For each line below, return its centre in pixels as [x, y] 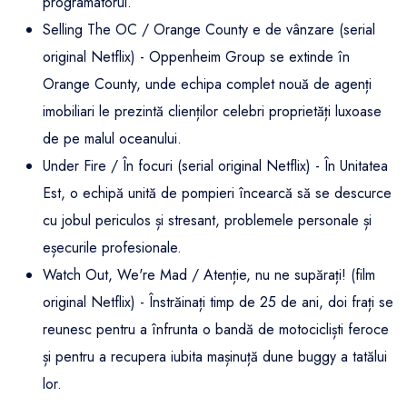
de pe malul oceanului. [112, 139]
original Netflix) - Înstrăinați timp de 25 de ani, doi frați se [218, 303]
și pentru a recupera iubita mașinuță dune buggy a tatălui [215, 357]
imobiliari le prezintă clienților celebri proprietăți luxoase [212, 112]
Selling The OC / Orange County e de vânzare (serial [209, 30]
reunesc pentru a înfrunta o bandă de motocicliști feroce [216, 330]
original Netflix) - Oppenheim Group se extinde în [196, 57]
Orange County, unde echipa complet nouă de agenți [207, 84]
